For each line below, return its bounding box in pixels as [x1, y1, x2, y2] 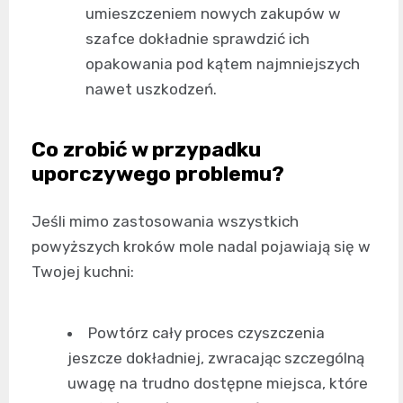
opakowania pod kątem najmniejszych [85, 55, 360, 74]
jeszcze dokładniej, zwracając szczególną [67, 349, 364, 368]
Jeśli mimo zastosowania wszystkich [31, 212, 299, 231]
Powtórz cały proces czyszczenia [88, 324, 325, 343]
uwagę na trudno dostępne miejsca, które [67, 374, 368, 393]
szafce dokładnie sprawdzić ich [85, 30, 309, 49]
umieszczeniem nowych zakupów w [85, 4, 341, 23]
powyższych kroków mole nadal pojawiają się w [31, 237, 371, 256]
